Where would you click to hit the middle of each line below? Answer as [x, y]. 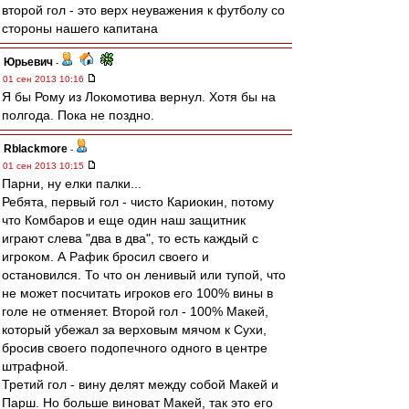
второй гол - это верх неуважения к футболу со [143, 10]
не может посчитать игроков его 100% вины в [137, 293]
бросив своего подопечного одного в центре [135, 348]
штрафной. [35, 366]
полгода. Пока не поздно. [78, 115]
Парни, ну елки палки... [72, 184]
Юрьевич [28, 62]
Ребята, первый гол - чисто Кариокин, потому [138, 202]
